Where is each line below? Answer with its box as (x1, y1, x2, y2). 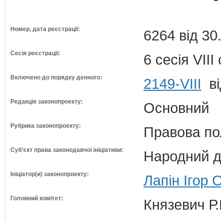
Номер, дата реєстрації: (10, 26, 80, 33)
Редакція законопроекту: (10, 98, 83, 105)
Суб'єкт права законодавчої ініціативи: (10, 147, 123, 153)
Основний (144, 100, 209, 116)
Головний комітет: (10, 195, 63, 202)
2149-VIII (144, 75, 201, 92)
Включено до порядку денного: (10, 74, 102, 81)
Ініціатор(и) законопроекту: (10, 171, 89, 178)
